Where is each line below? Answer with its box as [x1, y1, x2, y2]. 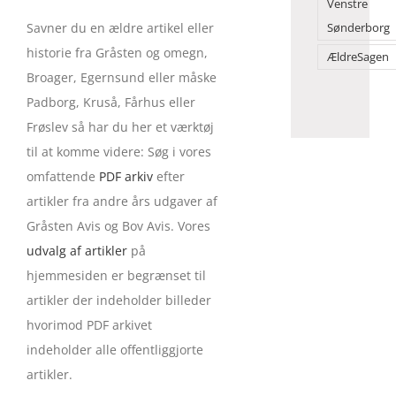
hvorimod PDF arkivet [26, 316, 152, 333]
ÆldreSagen [326, 49, 389, 65]
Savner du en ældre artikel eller [26, 19, 214, 36]
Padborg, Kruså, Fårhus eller [26, 93, 195, 110]
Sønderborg [326, 20, 390, 35]
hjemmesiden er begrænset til [26, 266, 206, 284]
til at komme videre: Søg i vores [26, 142, 211, 160]
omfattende [26, 167, 99, 185]
